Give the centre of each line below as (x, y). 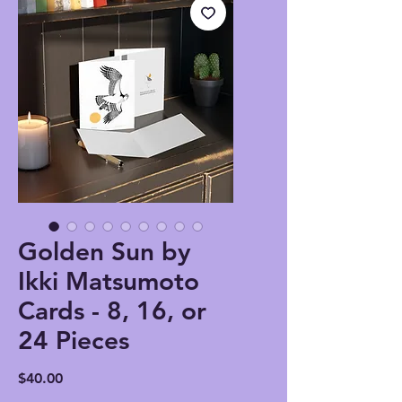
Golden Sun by (105, 252)
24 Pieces (74, 341)
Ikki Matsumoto (109, 281)
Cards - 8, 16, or (112, 311)
